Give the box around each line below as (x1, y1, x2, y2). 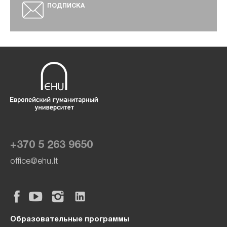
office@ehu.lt (10, 157, 58, 166)
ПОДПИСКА (47, 3, 85, 10)
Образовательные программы (10, 216, 129, 224)
